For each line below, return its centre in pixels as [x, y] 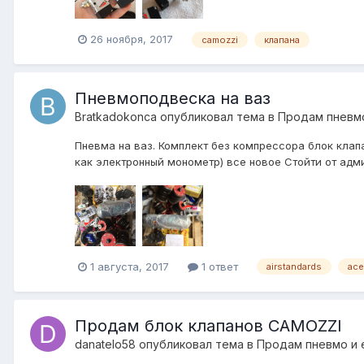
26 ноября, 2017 [132, 39]
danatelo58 [105, 344]
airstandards [294, 267]
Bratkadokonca [116, 116]
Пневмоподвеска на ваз [173, 98]
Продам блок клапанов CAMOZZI [208, 325]
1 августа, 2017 [130, 266]
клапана [282, 39]
